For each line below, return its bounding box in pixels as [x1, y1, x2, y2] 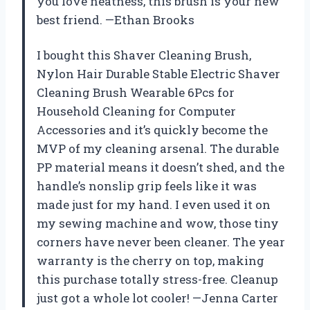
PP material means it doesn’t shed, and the [37, 159, 284, 176]
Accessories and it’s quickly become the [37, 122, 268, 138]
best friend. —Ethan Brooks [37, 12, 194, 28]
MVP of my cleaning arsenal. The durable [37, 140, 279, 157]
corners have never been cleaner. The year [37, 234, 285, 250]
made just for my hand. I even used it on [37, 197, 271, 213]
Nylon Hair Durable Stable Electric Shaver [37, 66, 280, 82]
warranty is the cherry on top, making [37, 253, 264, 269]
